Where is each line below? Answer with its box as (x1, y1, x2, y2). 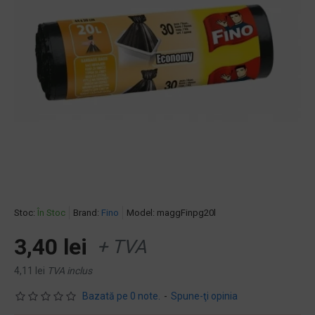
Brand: (73, 207, 99, 218)
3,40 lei (14, 233, 87, 260)
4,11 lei (14, 265, 45, 276)
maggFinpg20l (157, 207, 216, 218)
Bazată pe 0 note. (82, 290, 160, 302)
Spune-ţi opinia (171, 290, 238, 302)
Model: (127, 207, 155, 218)
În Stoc (37, 207, 65, 218)
